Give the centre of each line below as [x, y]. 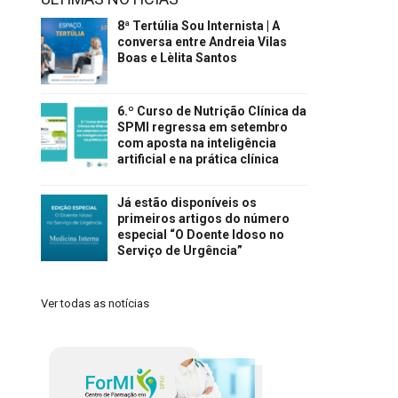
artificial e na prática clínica [199, 159]
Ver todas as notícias [96, 303]
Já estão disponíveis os [187, 202]
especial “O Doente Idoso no [201, 234]
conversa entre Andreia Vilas [203, 41]
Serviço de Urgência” [180, 250]
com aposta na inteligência [197, 143]
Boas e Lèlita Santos [178, 57]
